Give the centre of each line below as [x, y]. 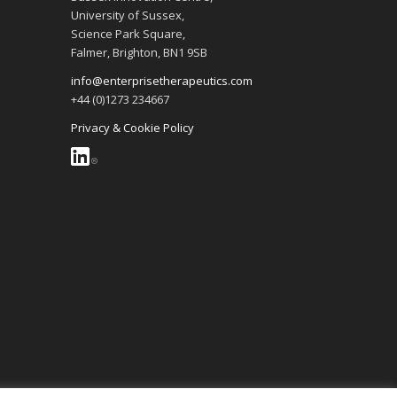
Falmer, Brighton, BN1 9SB [139, 52]
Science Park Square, [128, 33]
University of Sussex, [127, 15]
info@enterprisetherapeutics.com [161, 80]
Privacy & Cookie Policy [132, 127]
